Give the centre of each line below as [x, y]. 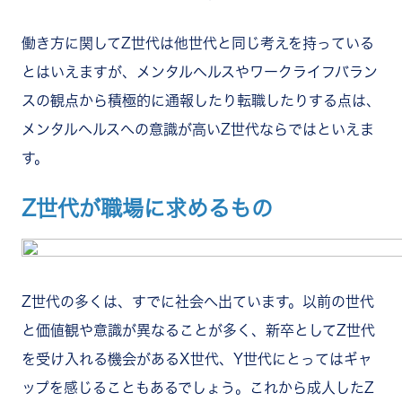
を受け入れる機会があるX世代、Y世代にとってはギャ [197, 358]
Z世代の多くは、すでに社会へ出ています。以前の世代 [198, 301]
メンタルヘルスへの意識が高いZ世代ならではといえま [198, 129]
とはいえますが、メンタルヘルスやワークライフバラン [200, 71]
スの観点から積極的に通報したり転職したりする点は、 [201, 100]
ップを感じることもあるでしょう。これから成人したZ [198, 387]
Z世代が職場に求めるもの [147, 208]
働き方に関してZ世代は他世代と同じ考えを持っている [198, 43]
